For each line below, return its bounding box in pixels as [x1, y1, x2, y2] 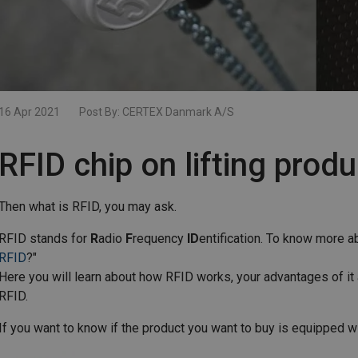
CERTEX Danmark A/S [121, 105, 234, 119]
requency [132, 231, 187, 247]
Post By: [78, 105, 122, 119]
